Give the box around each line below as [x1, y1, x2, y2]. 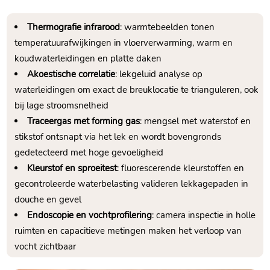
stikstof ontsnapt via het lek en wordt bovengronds [14, 131, 222, 143]
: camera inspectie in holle [152, 209, 256, 222]
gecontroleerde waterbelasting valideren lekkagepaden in [14, 178, 249, 190]
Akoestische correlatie [27, 68, 116, 81]
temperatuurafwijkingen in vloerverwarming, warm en [14, 37, 233, 49]
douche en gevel [14, 193, 82, 206]
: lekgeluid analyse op [115, 68, 203, 81]
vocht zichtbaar [14, 240, 77, 253]
